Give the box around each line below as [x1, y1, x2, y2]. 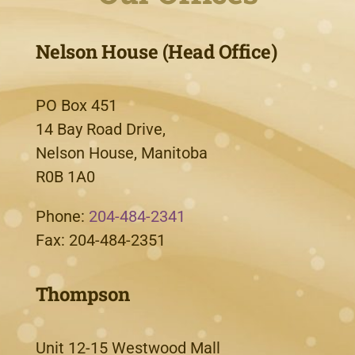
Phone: [35, 206, 89, 226]
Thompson [35, 281, 130, 307]
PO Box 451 [35, 95, 117, 115]
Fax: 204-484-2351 [35, 230, 166, 250]
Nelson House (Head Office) [35, 38, 277, 64]
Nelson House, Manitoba [35, 143, 208, 162]
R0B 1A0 [35, 166, 95, 186]
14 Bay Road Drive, [35, 119, 166, 139]
